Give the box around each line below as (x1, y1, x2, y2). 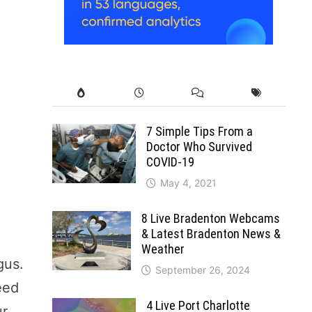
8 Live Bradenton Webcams (141, 210, 280, 226)
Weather (141, 241, 185, 256)
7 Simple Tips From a (146, 123, 253, 139)
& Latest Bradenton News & (141, 226, 281, 241)
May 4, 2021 (159, 176, 217, 189)
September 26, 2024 (155, 263, 250, 276)
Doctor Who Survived (146, 139, 252, 154)
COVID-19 (146, 154, 194, 169)
